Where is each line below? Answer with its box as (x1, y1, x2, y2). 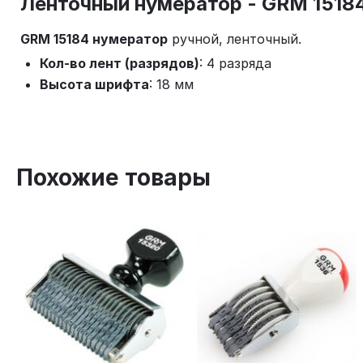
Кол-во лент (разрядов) (40, 55, 199, 71)
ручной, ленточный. (168, 31, 301, 47)
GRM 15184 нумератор (20, 31, 168, 47)
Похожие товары (16, 164, 211, 191)
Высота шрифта (40, 76, 149, 92)
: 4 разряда (199, 55, 271, 71)
